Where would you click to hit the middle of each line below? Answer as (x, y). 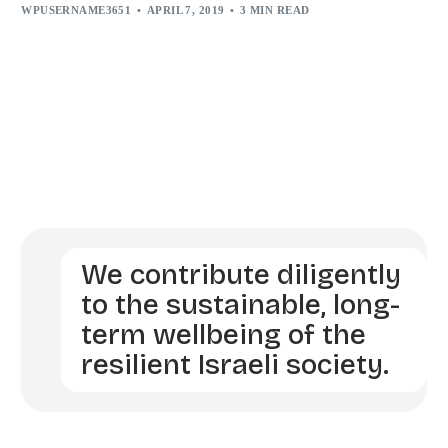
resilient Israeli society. (234, 364)
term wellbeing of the (223, 334)
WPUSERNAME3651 (76, 9)
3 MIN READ (275, 9)
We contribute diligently (240, 274)
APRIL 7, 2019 (185, 9)
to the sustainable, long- (240, 304)
